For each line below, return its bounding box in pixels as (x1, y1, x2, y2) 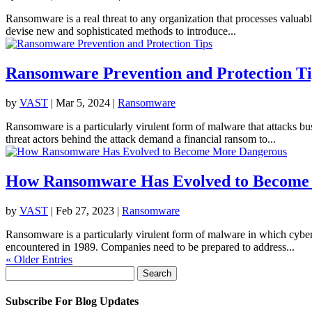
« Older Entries (6, 253, 72, 265)
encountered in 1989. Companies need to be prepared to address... (6, 240, 295, 253)
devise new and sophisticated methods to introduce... (6, 25, 236, 38)
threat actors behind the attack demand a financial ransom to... (6, 133, 276, 146)
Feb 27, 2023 (56, 204, 114, 217)
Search (5, 265, 35, 277)
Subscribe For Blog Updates (6, 295, 139, 308)
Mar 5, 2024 (56, 97, 110, 109)
